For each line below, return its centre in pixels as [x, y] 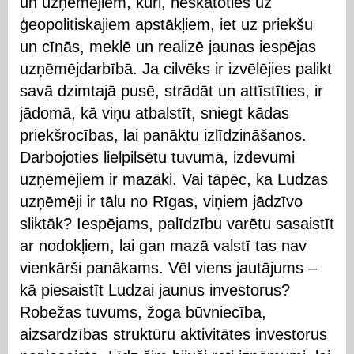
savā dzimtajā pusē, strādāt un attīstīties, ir [171, 90]
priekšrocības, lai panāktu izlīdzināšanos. [163, 135]
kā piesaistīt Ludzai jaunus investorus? [155, 290]
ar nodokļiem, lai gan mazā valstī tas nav [163, 245]
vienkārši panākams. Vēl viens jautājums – [168, 267]
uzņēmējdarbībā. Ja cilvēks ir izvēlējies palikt [176, 68]
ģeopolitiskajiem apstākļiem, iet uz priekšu [166, 24]
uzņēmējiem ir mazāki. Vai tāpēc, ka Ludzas [174, 179]
